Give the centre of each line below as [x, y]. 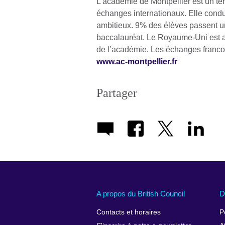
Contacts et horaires [129, 212]
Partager [117, 93]
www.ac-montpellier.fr [137, 62]
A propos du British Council [141, 193]
